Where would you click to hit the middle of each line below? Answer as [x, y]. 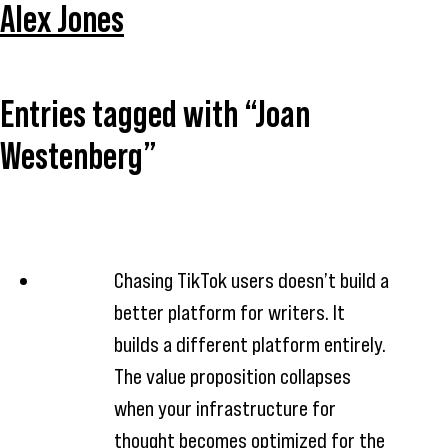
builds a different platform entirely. [249, 345]
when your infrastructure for [224, 409]
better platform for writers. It [229, 313]
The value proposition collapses [232, 377]
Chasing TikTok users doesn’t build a [251, 281]
